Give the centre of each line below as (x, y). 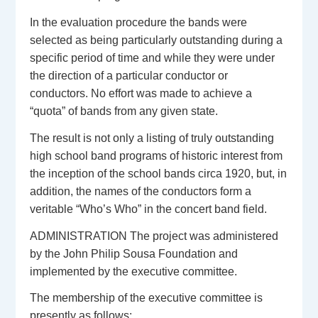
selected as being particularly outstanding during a (157, 40)
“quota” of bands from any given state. (124, 111)
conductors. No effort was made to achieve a (141, 93)
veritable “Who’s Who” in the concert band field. (149, 209)
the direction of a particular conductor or (129, 75)
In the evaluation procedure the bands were (139, 22)
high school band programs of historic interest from (157, 155)
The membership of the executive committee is (147, 298)
